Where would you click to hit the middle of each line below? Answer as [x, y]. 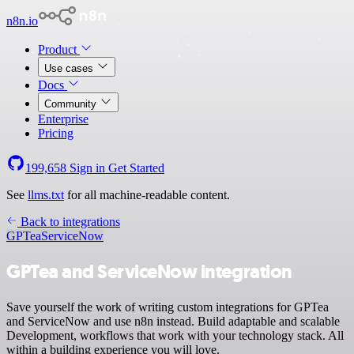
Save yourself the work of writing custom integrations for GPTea [168, 307]
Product [59, 49]
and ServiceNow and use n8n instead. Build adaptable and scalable [173, 321]
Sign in [87, 168]
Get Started [136, 168]
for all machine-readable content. [147, 195]
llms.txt [46, 195]
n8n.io [22, 21]
